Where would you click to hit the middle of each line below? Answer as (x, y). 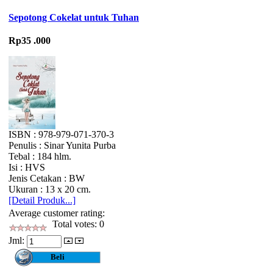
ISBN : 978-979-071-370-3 (61, 135)
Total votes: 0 (76, 224)
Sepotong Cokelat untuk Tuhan (74, 18)
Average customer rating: (57, 213)
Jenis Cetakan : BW (47, 179)
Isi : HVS (27, 168)
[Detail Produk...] (42, 200)
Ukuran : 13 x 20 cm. (50, 190)
